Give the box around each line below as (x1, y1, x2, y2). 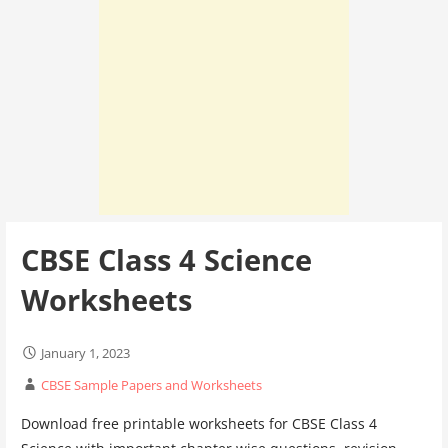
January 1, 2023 (40, 343, 130, 362)
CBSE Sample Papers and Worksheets (40, 375, 262, 394)
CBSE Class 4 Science (20, 239, 312, 279)
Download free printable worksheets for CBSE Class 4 (20, 413, 377, 433)
